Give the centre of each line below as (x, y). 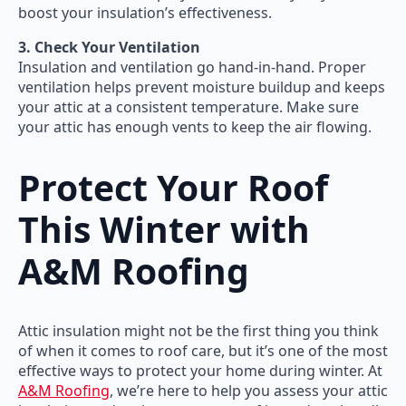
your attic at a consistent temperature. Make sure (188, 107)
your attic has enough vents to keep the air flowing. (195, 127)
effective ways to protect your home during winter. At (200, 371)
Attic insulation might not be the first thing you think (198, 331)
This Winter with (164, 228)
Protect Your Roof (173, 187)
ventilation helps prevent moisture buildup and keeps (202, 87)
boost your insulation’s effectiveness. (145, 13)
